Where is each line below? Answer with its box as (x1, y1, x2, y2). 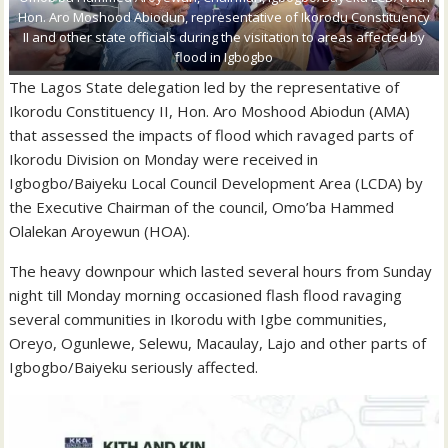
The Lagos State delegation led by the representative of (9, 77, 400, 98)
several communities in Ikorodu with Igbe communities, (9, 309, 388, 330)
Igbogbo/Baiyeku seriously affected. (9, 357, 259, 378)
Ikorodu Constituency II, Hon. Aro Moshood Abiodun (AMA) (9, 101, 411, 122)
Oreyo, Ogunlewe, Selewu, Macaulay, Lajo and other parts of (9, 333, 427, 354)
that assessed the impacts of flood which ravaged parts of (9, 125, 414, 146)
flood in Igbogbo (175, 48, 273, 67)
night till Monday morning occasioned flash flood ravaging (9, 285, 403, 306)
